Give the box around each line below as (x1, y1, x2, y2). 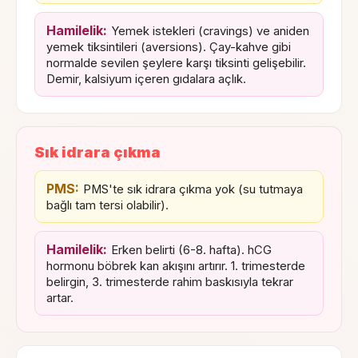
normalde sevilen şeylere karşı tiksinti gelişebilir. (46, 55, 306, 70)
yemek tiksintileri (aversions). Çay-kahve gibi (46, 39, 291, 54)
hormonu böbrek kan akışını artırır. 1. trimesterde (46, 258, 305, 273)
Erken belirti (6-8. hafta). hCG (111, 242, 272, 257)
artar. (46, 290, 74, 305)
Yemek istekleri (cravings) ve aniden (111, 23, 309, 38)
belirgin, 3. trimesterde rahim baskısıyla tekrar (46, 274, 293, 289)
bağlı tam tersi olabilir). (46, 197, 169, 213)
